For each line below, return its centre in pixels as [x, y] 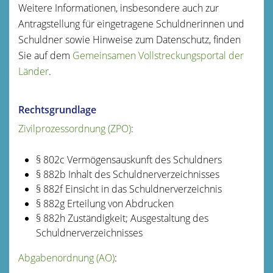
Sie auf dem [45, 55]
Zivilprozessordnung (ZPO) [75, 128]
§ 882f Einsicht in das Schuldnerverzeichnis [129, 189]
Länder [34, 71]
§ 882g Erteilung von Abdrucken [105, 203]
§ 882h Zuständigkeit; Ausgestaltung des [122, 218]
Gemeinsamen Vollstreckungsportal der [158, 55]
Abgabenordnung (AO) [66, 257]
